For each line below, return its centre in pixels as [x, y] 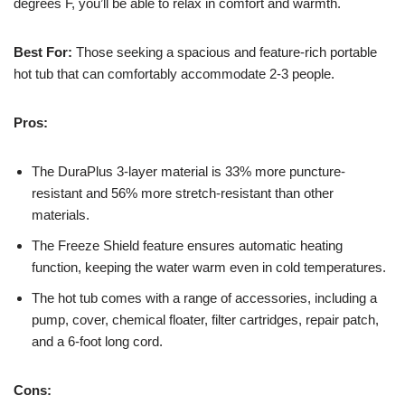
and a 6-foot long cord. [97, 342]
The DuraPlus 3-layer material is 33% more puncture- [188, 172]
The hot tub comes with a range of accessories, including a [204, 298]
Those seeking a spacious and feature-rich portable [225, 52]
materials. [61, 215]
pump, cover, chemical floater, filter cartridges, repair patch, [205, 320]
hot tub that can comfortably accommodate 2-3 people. [174, 74]
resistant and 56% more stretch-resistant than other [183, 193]
